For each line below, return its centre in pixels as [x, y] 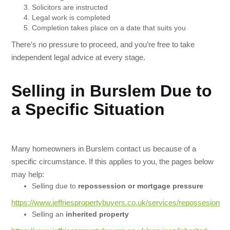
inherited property [98, 214]
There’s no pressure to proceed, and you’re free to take [103, 45]
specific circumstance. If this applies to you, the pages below [113, 162]
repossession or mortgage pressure [141, 186]
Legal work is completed [71, 18]
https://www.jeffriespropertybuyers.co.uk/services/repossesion [116, 203]
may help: [28, 175]
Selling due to [55, 186]
